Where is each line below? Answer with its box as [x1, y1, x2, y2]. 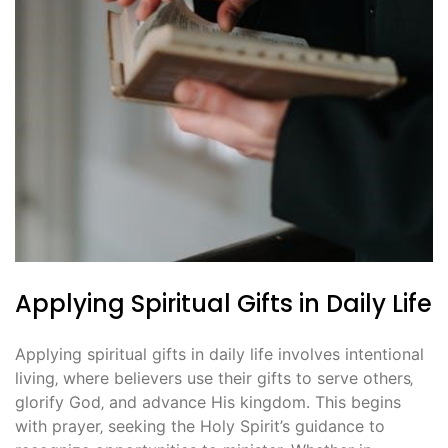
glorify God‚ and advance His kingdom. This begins [15, 392, 401, 413]
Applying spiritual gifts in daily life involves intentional [15, 344, 424, 365]
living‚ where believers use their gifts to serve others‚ [15, 368, 413, 389]
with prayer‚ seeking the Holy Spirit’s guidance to [15, 416, 385, 437]
